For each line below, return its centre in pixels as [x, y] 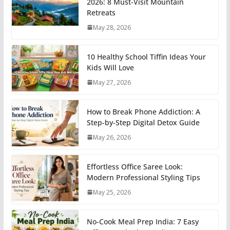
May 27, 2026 [112, 82]
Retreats [101, 12]
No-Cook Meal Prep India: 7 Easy [142, 221]
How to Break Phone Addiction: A [143, 111]
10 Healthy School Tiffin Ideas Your [146, 56]
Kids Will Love [110, 67]
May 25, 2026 [112, 192]
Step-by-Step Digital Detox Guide [143, 122]
